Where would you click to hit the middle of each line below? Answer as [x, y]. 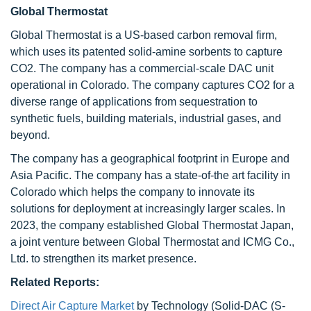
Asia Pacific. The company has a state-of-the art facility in [150, 175]
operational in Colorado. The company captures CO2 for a [152, 85]
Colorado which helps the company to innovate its [133, 192]
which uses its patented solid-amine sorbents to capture [146, 52]
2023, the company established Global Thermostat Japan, [152, 225]
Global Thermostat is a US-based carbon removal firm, [144, 35]
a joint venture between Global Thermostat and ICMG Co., [152, 242]
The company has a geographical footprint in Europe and [150, 159]
